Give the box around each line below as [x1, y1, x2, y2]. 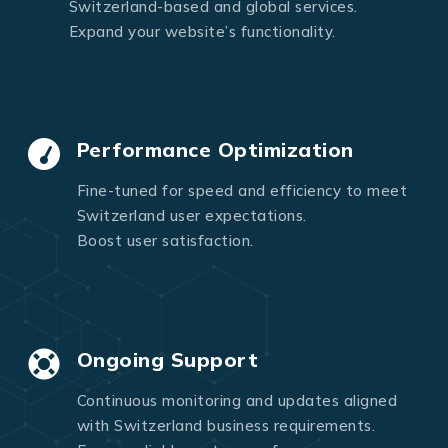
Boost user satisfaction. [76, 231, 254, 251]
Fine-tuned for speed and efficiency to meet [76, 181, 407, 201]
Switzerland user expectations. [76, 206, 307, 226]
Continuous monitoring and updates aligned [76, 390, 397, 410]
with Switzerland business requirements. [76, 415, 375, 435]
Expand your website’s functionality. [68, 21, 336, 41]
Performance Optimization [76, 137, 354, 163]
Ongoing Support [76, 346, 258, 372]
